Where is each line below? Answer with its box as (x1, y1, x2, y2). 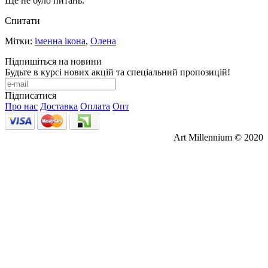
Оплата (80, 100, 110, 111)
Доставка (40, 100, 78, 111)
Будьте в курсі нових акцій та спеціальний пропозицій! (5, 66, 230, 77)
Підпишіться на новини (5, 56, 102, 66)
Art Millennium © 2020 (173, 132, 263, 142)
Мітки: (5, 35, 35, 46)
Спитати (5, 15, 40, 26)
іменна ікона (35, 35, 86, 46)
